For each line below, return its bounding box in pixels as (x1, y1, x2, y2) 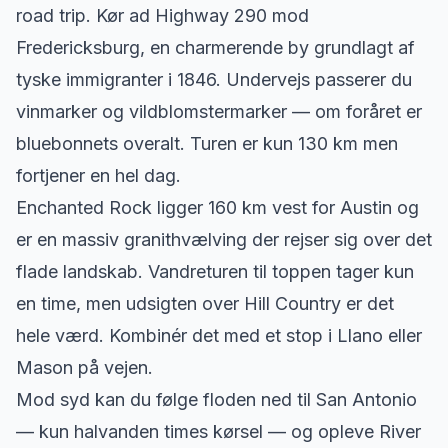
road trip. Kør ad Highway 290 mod (16, 5, 309, 26)
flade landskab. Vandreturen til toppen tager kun (16, 261, 414, 282)
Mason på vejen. (16, 357, 153, 378)
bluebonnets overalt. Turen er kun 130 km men (16, 133, 398, 154)
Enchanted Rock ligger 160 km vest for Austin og (16, 197, 419, 218)
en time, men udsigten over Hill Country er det (16, 293, 394, 314)
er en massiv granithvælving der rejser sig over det (16, 229, 432, 250)
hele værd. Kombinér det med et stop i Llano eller (16, 325, 422, 346)
